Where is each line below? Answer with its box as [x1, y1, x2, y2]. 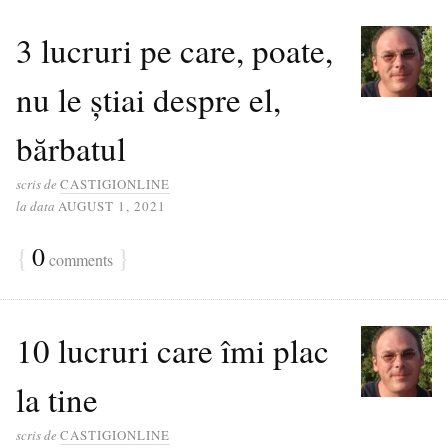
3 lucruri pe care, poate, [16, 28, 333, 72]
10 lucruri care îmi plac [16, 328, 329, 372]
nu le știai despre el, [16, 77, 281, 121]
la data [16, 197, 55, 215]
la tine [16, 377, 98, 421]
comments [45, 249, 113, 270]
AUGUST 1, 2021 [58, 197, 166, 215]
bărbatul [16, 126, 126, 170]
